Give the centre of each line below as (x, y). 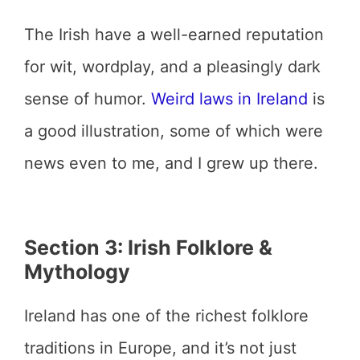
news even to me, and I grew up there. (171, 163)
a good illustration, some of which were (174, 131)
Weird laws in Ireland (229, 99)
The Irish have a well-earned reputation (174, 35)
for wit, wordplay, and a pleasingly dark (172, 67)
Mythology (77, 272)
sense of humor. (88, 99)
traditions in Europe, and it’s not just (160, 348)
